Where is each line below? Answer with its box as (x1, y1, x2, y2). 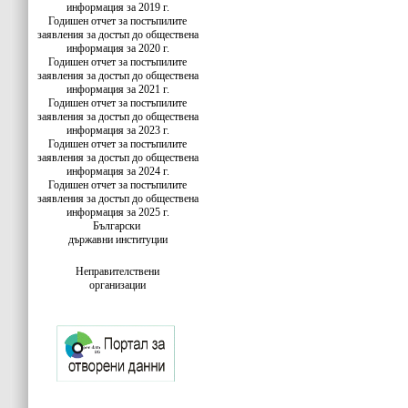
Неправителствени (76, 265, 159, 278)
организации (89, 279, 146, 291)
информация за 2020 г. (66, 42, 169, 55)
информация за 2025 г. (66, 206, 169, 219)
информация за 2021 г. (66, 83, 169, 96)
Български (92, 219, 140, 232)
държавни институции (67, 233, 168, 246)
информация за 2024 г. (66, 165, 169, 178)
